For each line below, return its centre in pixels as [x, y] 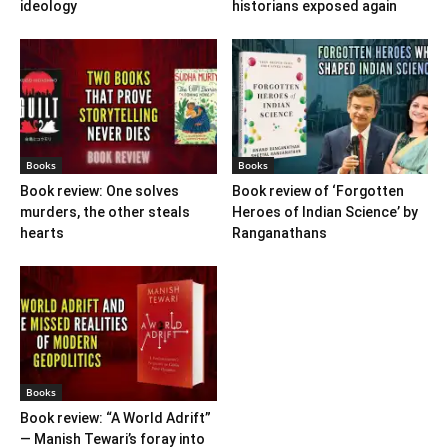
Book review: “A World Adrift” [115, 418]
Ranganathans [279, 233]
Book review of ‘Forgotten [317, 191]
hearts [42, 233]
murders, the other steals [105, 212]
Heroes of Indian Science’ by [324, 212]
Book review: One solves [99, 191]
